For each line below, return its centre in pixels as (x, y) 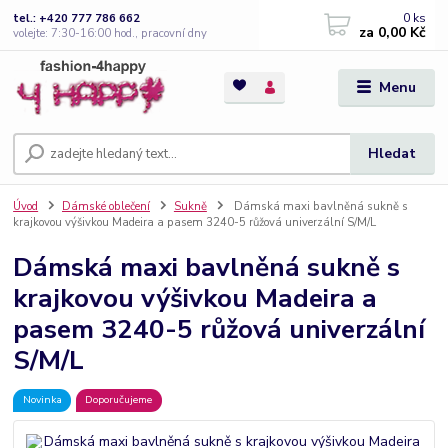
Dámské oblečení (106, 207)
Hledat (392, 154)
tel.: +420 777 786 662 (77, 18)
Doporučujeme (119, 400)
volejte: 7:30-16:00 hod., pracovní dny (110, 33)
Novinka (42, 400)
